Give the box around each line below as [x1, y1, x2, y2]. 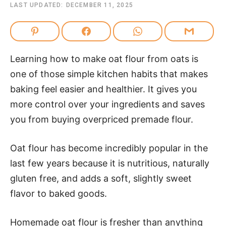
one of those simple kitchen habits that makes [10, 69, 208, 79]
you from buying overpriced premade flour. [10, 114, 193, 125]
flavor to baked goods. [10, 188, 107, 199]
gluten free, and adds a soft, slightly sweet [10, 173, 192, 184]
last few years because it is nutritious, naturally [10, 158, 209, 168]
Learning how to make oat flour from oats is [10, 53, 198, 64]
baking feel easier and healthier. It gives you [10, 84, 197, 94]
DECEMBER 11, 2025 [66, 2, 134, 9]
